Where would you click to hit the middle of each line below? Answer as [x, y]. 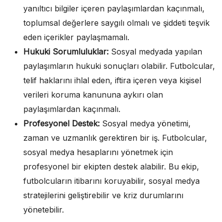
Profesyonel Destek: [61, 123]
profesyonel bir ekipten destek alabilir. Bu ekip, [111, 166]
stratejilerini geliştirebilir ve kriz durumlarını [103, 195]
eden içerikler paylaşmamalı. [76, 37]
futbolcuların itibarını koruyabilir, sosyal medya [111, 181]
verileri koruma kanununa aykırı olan [93, 94]
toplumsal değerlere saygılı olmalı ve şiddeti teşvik [116, 23]
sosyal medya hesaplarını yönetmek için [98, 152]
